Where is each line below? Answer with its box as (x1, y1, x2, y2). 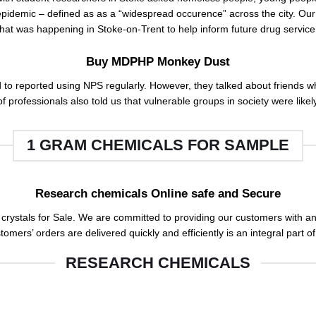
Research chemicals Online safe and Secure (35, 186, 281, 200)
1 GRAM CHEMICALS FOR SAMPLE (27, 136, 289, 154)
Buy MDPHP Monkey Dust (86, 54, 230, 68)
